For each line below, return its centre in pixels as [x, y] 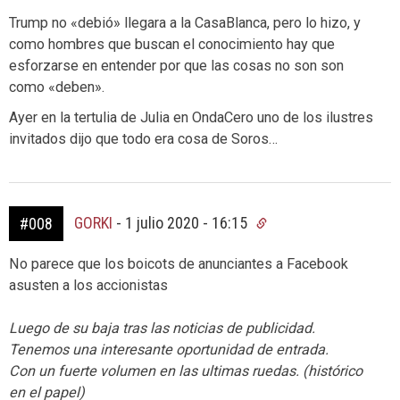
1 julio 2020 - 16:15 [188, 223]
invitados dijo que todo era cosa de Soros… [143, 139]
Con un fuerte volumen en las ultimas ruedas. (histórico [186, 371]
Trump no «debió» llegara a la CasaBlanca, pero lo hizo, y [185, 23]
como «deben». [57, 87]
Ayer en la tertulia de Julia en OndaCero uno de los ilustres [191, 118]
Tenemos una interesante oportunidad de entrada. [169, 350]
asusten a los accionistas [88, 286]
